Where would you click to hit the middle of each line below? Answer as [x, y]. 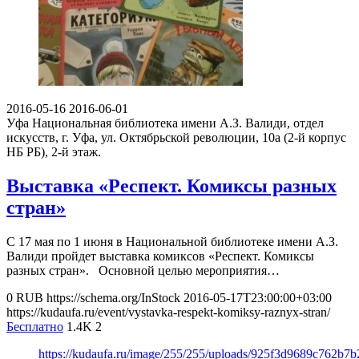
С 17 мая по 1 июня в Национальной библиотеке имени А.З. [172, 241]
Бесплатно [35, 326]
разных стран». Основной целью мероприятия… [143, 270]
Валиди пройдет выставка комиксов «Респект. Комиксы [160, 256]
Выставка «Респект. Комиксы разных [171, 186]
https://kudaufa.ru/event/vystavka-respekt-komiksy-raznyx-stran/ [168, 312]
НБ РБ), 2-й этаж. [54, 151]
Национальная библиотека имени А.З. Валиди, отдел [178, 123]
